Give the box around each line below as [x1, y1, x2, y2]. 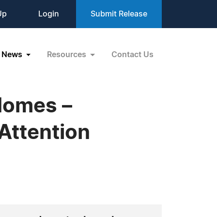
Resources [47, 50, 89, 59]
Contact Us [111, 50, 154, 59]
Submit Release [91, 10, 147, 18]
